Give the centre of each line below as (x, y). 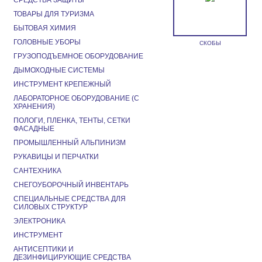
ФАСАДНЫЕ (34, 129)
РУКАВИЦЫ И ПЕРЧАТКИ (56, 157)
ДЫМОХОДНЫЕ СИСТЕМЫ (59, 70)
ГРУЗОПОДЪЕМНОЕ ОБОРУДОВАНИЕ (78, 56)
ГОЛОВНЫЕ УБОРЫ (47, 42)
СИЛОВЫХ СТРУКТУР (51, 207)
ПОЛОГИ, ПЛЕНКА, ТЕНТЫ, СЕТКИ (72, 120)
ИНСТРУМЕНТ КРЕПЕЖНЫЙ (62, 84)
